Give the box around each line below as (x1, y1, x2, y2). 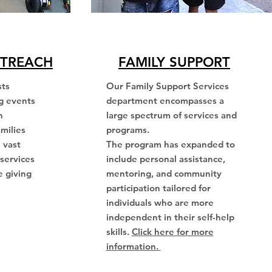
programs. (106, 124, 149, 135)
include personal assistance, (106, 153, 225, 165)
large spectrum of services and (106, 109, 237, 121)
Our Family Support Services (106, 80, 229, 92)
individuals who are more (106, 197, 214, 208)
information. (106, 240, 161, 252)
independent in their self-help (106, 211, 234, 223)
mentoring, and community (106, 168, 222, 179)
